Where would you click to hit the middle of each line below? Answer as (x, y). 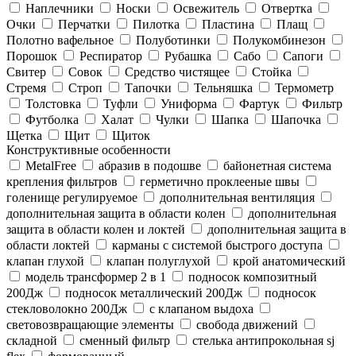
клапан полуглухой (159, 261)
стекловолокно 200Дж (67, 308)
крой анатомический (289, 261)
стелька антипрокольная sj (263, 340)
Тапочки (148, 87)
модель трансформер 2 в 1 (96, 277)
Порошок (32, 56)
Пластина (228, 24)
